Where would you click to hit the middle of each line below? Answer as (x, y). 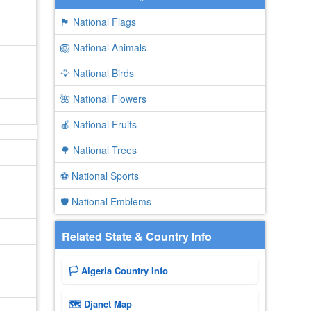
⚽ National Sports (99, 176)
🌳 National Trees (98, 150)
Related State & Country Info (136, 236)
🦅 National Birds (97, 73)
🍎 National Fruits (98, 124)
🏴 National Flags (98, 22)
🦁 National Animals (103, 47)
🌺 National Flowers (103, 99)
